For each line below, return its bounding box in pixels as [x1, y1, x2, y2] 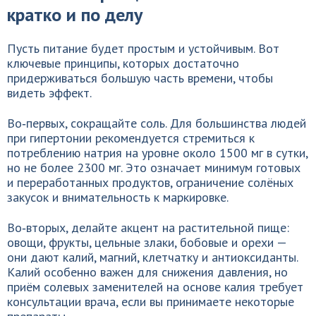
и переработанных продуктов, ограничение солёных [7, 174, 293, 190]
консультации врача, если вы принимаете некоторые [7, 293, 294, 310]
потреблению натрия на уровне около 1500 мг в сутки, [7, 145, 308, 161]
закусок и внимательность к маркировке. [7, 189, 229, 205]
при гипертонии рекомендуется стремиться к [7, 130, 255, 146]
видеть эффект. [7, 85, 92, 101]
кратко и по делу [7, 3, 142, 26]
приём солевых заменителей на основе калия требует [7, 279, 303, 295]
